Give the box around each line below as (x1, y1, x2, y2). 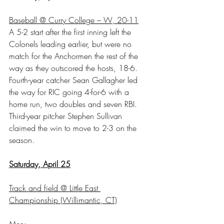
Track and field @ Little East (9, 182, 100, 193)
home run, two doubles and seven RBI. (9, 98, 139, 109)
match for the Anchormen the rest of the (9, 50, 140, 61)
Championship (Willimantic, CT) (9, 194, 117, 205)
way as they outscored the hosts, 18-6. (9, 62, 140, 73)
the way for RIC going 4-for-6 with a (9, 86, 131, 97)
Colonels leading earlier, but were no (9, 38, 134, 49)
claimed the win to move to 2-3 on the (9, 122, 139, 133)
